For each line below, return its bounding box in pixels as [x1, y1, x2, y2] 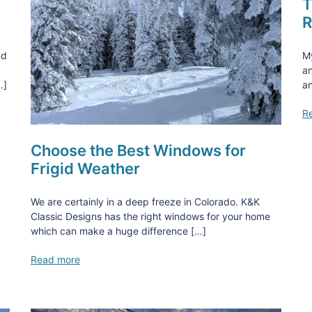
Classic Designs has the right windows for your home [31, 210, 270, 222]
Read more [31, 253, 80, 265]
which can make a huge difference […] [31, 224, 206, 237]
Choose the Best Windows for [31, 141, 246, 159]
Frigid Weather [31, 159, 140, 178]
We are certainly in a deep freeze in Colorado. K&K [31, 195, 260, 208]
